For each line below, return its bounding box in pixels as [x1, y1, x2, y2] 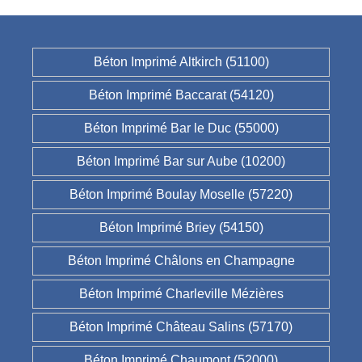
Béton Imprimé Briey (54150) [99, 221, 263, 235]
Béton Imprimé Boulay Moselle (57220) [69, 187, 293, 202]
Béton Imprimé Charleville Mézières [78, 287, 284, 301]
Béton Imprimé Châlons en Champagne [67, 254, 295, 268]
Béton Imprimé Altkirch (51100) [93, 55, 269, 69]
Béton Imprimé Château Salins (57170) [69, 320, 293, 335]
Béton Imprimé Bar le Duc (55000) [83, 121, 279, 136]
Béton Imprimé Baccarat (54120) [88, 88, 274, 103]
